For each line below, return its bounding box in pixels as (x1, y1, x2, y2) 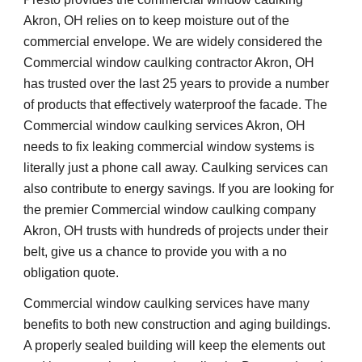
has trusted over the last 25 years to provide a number (23, 77, 330, 91)
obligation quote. (23, 266, 123, 280)
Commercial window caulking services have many (23, 297, 310, 311)
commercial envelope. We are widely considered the (23, 35, 323, 49)
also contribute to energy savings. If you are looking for (23, 182, 335, 196)
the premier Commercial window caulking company (23, 203, 317, 217)
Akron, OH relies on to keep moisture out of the (23, 14, 290, 28)
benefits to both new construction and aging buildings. (23, 318, 331, 332)
